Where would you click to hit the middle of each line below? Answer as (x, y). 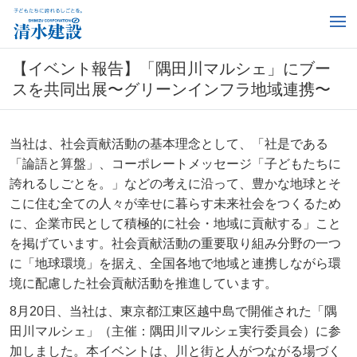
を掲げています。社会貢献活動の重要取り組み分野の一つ (175, 243)
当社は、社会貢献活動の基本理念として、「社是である (169, 144)
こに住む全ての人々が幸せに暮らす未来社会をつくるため (175, 204)
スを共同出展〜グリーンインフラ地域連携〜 (171, 89)
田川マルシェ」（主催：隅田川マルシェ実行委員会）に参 (175, 331)
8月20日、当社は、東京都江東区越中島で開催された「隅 (173, 311)
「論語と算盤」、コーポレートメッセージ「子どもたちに (175, 164)
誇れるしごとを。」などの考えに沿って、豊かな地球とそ (175, 184)
